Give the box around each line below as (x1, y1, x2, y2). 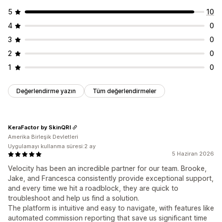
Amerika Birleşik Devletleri (8, 133, 78, 141)
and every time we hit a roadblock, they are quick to (8, 184, 178, 193)
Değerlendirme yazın (16, 87, 76, 95)
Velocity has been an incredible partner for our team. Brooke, (8, 164, 207, 173)
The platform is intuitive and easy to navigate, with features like (8, 204, 214, 213)
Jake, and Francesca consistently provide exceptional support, (8, 174, 214, 183)
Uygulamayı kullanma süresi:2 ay (8, 143, 96, 150)
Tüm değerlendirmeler (93, 87, 157, 95)
